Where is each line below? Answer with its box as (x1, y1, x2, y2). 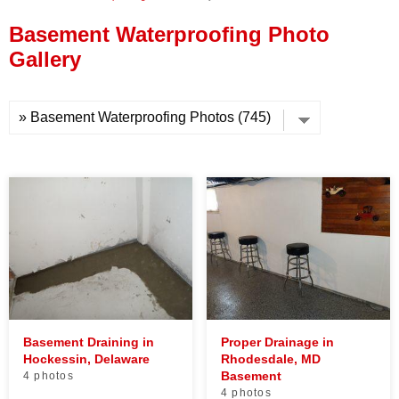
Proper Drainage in (221, 334, 334, 349)
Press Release (48, 9, 150, 31)
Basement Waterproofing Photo (9, 22, 330, 47)
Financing (48, 46, 118, 69)
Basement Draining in (23, 334, 154, 349)
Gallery (9, 47, 81, 72)
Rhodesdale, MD (221, 351, 321, 366)
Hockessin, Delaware (23, 351, 150, 366)
